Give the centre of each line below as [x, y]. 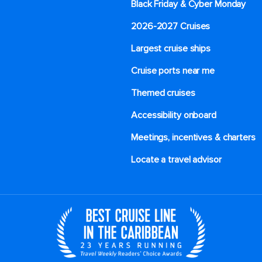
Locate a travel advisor [176, 160]
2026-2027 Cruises [171, 27]
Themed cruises [163, 93]
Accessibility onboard [174, 116]
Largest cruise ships [171, 49]
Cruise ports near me [173, 71]
